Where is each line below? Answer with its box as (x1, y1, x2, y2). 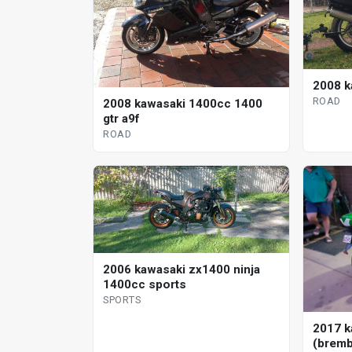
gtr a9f (103, 112, 140, 126)
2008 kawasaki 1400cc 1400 (103, 97, 262, 111)
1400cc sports (103, 277, 186, 292)
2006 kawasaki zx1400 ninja (103, 262, 260, 277)
